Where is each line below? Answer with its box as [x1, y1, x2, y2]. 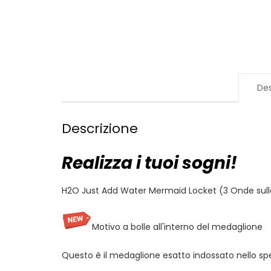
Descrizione [62, 119, 138, 139]
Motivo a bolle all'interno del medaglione [92, 220, 263, 233]
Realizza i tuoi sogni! [62, 151, 237, 175]
